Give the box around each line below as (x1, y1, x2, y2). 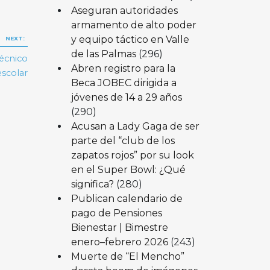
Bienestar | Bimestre (71, 221, 168, 233)
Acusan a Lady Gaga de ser (71, 120, 199, 132)
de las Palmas (71, 48, 136, 60)
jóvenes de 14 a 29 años (71, 91, 182, 103)
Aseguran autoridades (71, 4, 178, 16)
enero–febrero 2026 (71, 236, 168, 248)
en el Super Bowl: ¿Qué (71, 163, 186, 175)
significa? (71, 178, 114, 190)
